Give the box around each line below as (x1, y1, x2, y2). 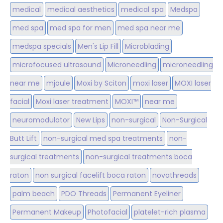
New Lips (76, 115, 105, 125)
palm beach (12, 189, 55, 199)
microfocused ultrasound (12, 60, 101, 70)
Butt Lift (10, 133, 37, 144)
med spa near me (117, 23, 180, 33)
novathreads (152, 170, 197, 181)
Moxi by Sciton (77, 78, 126, 89)
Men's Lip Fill (78, 41, 118, 52)
